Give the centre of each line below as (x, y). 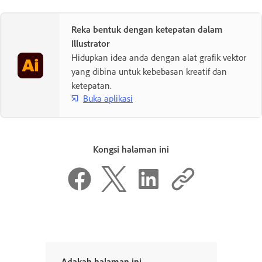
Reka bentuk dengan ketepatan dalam (147, 29)
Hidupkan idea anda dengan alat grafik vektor (159, 57)
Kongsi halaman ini (131, 150)
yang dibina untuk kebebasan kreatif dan (149, 71)
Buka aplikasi (108, 98)
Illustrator (91, 43)
